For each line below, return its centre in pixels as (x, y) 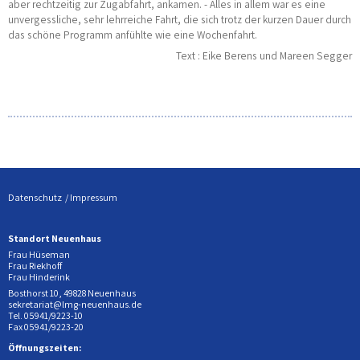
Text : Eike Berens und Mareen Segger (264, 55)
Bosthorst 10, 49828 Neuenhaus (72, 292)
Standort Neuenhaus (55, 238)
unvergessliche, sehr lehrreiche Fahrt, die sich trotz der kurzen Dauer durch (180, 20)
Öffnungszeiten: (45, 347)
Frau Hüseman (39, 254)
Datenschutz (35, 197)
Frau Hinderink (39, 276)
